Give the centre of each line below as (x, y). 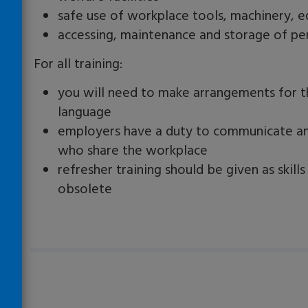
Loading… (58, 246)
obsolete (85, 189)
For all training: (78, 64)
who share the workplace (133, 150)
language (85, 112)
